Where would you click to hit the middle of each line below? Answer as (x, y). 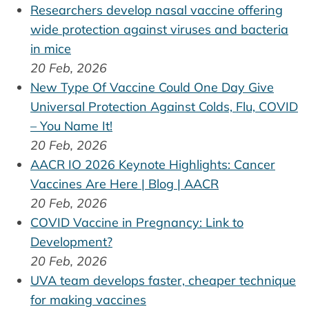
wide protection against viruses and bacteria (159, 30)
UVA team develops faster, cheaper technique (163, 281)
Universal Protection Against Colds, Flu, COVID (164, 107)
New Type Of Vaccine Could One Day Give (152, 88)
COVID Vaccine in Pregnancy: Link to (137, 223)
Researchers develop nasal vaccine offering (157, 10)
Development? (71, 242)
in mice (51, 49)
